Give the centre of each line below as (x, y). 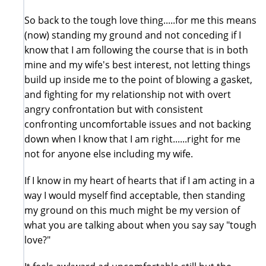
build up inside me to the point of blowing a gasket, (138, 79)
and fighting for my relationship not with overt (128, 94)
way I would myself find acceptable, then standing (135, 195)
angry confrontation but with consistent (114, 109)
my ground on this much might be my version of (132, 210)
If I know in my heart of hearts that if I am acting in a (140, 180)
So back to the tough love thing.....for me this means (140, 20)
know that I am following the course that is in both (136, 50)
